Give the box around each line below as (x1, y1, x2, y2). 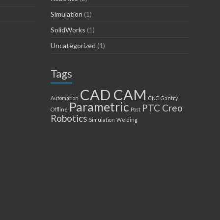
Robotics (51, 112, 87, 124)
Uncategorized (51, 41, 96, 50)
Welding (116, 116, 137, 123)
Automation (51, 95, 79, 102)
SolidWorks (51, 26, 85, 34)
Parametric (69, 100, 129, 114)
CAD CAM (80, 86, 147, 104)
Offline (51, 106, 68, 113)
